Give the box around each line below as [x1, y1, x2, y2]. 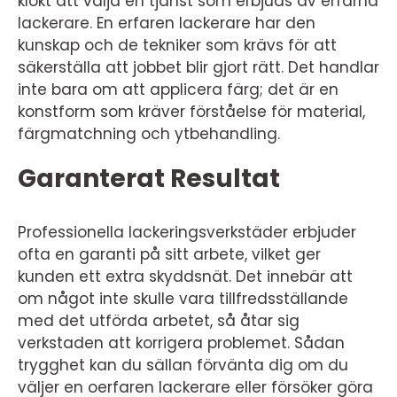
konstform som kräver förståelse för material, [18, 101, 365, 122]
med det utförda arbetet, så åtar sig [18, 310, 300, 331]
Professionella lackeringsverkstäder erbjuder [18, 222, 356, 243]
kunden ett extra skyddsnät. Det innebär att [18, 266, 353, 287]
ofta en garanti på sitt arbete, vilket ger [18, 244, 321, 265]
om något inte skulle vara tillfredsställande [18, 288, 348, 309]
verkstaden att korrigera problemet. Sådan [18, 332, 345, 354]
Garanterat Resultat [18, 161, 280, 196]
